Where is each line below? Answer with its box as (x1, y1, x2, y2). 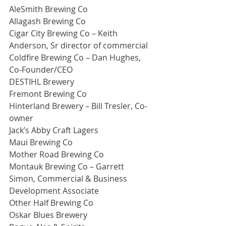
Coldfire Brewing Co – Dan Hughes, (9, 52, 143, 64)
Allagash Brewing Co (9, 16, 86, 27)
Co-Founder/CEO (9, 64, 73, 76)
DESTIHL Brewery (9, 76, 74, 88)
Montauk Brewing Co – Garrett (9, 161, 126, 173)
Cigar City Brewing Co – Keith (9, 28, 120, 39)
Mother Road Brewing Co (9, 149, 104, 160)
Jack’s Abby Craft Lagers (9, 125, 98, 136)
